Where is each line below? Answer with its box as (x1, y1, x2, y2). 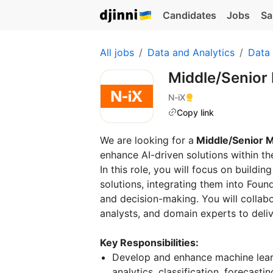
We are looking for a (100, 134, 194, 146)
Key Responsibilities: (100, 236, 199, 249)
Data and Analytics (147, 46, 235, 58)
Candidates (162, 9, 216, 21)
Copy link (177, 107, 214, 118)
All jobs (100, 46, 134, 58)
